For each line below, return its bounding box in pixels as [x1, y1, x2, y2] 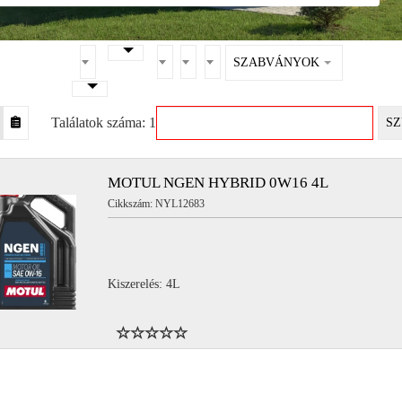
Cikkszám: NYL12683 [108, 197, 205, 210]
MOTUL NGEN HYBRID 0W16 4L [108, 174, 329, 191]
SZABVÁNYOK [232, 56, 319, 69]
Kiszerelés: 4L [108, 276, 181, 291]
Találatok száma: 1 [51, 115, 156, 130]
